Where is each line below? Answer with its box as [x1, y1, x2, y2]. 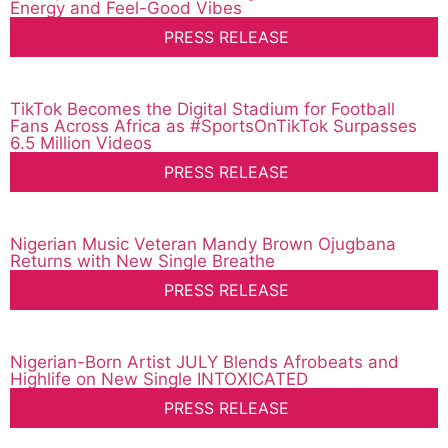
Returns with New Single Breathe [10, 251, 275, 272]
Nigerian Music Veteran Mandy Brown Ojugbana [10, 234, 396, 255]
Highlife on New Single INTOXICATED [10, 369, 308, 390]
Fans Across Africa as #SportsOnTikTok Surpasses [10, 116, 417, 137]
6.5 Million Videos [10, 133, 152, 154]
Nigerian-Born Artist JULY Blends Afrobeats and [10, 352, 399, 373]
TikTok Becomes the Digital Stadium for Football [10, 99, 395, 120]
